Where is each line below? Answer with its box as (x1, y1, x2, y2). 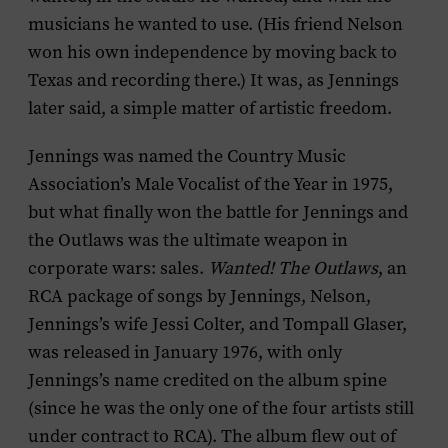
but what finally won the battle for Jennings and (28, 200, 408, 224)
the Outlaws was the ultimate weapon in (28, 228, 348, 252)
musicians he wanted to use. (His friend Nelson (28, 12, 403, 36)
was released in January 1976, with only (28, 340, 342, 364)
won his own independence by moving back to (28, 40, 397, 64)
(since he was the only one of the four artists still (28, 396, 414, 420)
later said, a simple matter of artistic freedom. (28, 96, 392, 120)
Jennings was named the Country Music (28, 144, 346, 168)
